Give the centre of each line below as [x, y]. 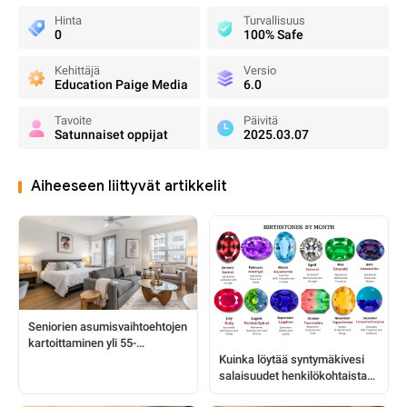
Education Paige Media [121, 84]
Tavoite [73, 120]
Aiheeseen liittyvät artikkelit [129, 186]
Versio [260, 70]
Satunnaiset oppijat [111, 134]
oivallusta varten [261, 392]
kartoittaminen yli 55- [82, 343]
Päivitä [261, 120]
